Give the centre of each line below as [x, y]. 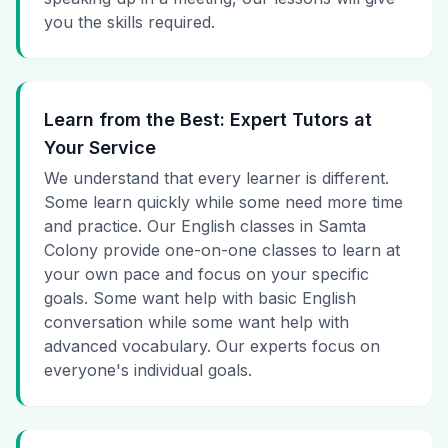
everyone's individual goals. [148, 370]
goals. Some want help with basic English [200, 298]
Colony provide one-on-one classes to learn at [222, 250]
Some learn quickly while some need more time [223, 202]
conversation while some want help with [196, 322]
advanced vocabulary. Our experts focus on [212, 346]
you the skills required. [129, 22]
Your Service [100, 148]
